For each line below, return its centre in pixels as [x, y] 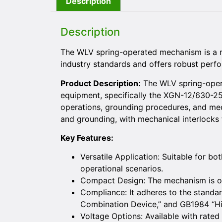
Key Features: [87, 138]
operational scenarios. [122, 169]
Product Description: [101, 83]
